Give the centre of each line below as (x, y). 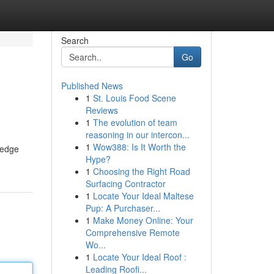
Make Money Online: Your (143, 220)
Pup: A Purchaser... (123, 208)
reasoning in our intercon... (137, 135)
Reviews (102, 110)
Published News (92, 86)
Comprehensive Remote (132, 232)
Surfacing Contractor (125, 183)
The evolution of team (135, 122)
